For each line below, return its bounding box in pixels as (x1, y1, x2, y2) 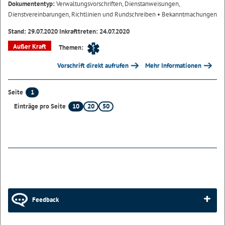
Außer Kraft (13, 42, 46, 51)
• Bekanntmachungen (156, 10, 217, 19)
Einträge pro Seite (14, 102, 66, 111)
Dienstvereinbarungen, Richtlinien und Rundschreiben (8, 10, 156, 19)
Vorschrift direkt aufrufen (57, 61, 129, 70)
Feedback (32, 195, 59, 204)
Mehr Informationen (145, 61, 202, 70)
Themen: (59, 43, 83, 52)
